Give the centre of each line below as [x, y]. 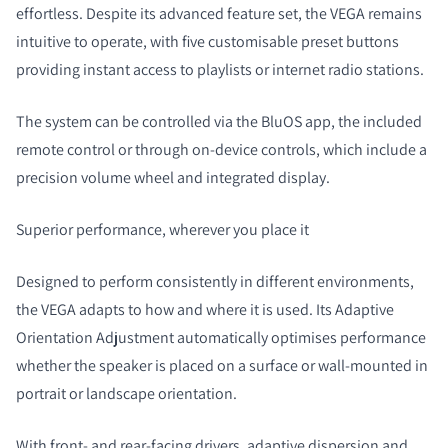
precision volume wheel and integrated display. [174, 177]
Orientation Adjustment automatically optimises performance [221, 337]
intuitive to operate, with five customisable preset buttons [207, 41]
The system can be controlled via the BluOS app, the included [219, 121]
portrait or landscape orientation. [128, 393]
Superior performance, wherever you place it [164, 229]
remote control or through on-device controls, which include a [221, 149]
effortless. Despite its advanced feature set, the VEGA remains [219, 13]
